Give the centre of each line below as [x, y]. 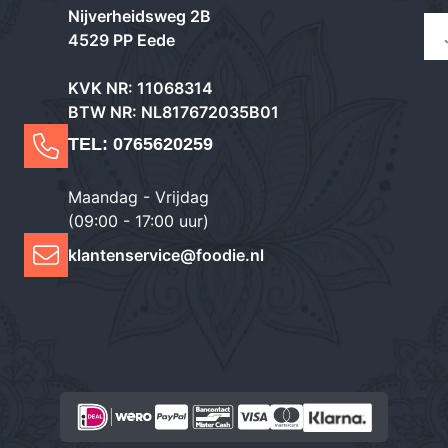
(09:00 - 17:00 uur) [138, 221]
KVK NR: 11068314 [140, 88]
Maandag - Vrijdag [138, 197]
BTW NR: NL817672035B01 [173, 112]
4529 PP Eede [121, 40]
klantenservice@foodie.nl [165, 255]
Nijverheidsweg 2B [139, 16]
